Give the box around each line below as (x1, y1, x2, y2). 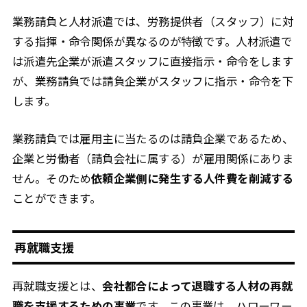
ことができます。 (12, 190, 101, 207)
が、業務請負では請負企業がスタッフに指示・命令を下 (12, 73, 294, 90)
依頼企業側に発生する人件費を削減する (90, 170, 294, 187)
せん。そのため (12, 170, 91, 187)
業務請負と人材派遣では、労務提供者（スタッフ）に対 (12, 13, 294, 30)
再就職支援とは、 (12, 278, 103, 295)
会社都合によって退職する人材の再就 (102, 278, 293, 295)
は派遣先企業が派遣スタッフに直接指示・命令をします (12, 53, 294, 70)
